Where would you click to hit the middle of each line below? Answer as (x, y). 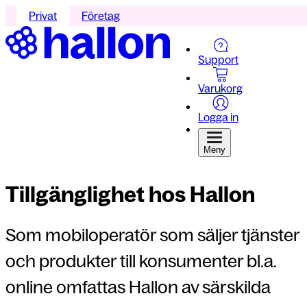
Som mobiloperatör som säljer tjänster (152, 235)
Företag (101, 16)
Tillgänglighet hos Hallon (130, 195)
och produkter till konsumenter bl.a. (141, 261)
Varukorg (220, 88)
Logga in (218, 117)
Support (218, 60)
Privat (43, 16)
